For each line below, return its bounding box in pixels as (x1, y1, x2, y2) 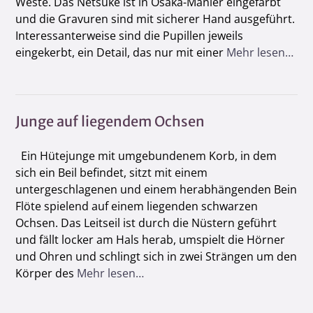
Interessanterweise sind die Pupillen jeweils (15, 27, 243, 43)
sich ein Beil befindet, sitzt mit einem (15, 164, 208, 180)
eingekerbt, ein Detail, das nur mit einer (15, 44, 226, 60)
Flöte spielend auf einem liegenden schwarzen (15, 198, 258, 214)
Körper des (15, 265, 77, 281)
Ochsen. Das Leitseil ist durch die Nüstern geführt (15, 214, 277, 231)
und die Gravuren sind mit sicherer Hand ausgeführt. (15, 10, 295, 27)
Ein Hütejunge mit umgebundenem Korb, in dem (15, 147, 277, 163)
